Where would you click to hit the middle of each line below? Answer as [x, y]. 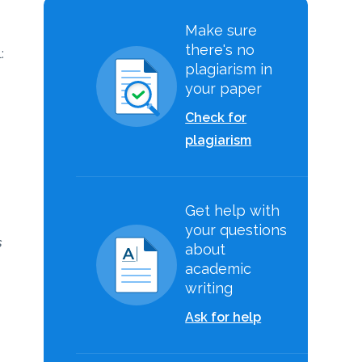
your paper [224, 88]
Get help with [233, 210]
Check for [216, 118]
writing [209, 288]
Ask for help [223, 317]
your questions [236, 230]
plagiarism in [229, 69]
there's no [220, 50]
